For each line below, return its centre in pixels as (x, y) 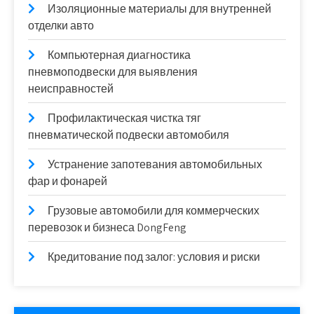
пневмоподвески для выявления (113, 72)
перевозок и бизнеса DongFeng (107, 227)
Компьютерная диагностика (119, 55)
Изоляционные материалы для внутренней (159, 9)
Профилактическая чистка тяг (124, 118)
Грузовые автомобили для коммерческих (153, 211)
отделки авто (61, 26)
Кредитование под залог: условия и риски (154, 257)
